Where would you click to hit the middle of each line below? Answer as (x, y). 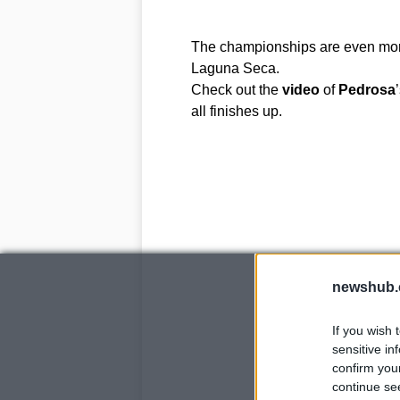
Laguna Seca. (235, 68)
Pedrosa (367, 89)
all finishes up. (236, 111)
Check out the (236, 89)
